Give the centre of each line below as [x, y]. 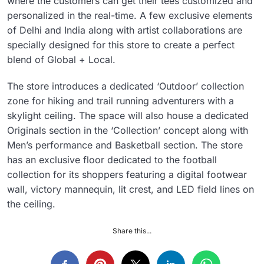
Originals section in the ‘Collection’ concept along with [128, 130]
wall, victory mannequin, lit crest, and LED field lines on [131, 189]
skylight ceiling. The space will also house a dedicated [128, 115]
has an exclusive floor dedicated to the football [112, 159]
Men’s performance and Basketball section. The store [125, 145]
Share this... [132, 230]
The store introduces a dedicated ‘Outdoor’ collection [126, 86]
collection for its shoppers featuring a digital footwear [127, 174]
